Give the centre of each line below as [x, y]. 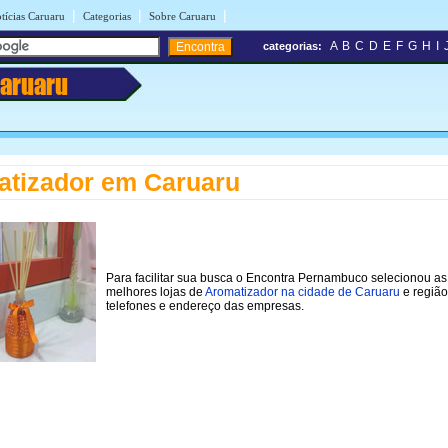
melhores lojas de [155, 291]
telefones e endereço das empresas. [205, 305]
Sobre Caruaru [182, 16]
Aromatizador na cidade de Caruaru [302, 291]
